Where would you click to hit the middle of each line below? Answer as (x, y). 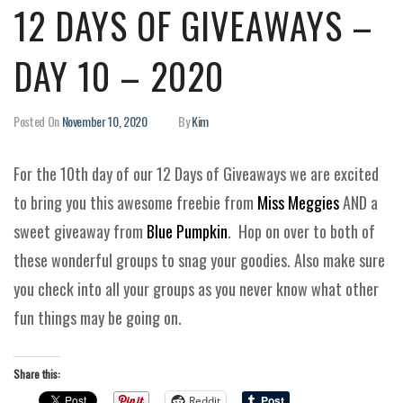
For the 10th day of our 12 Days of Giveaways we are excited (196, 174)
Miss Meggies (298, 202)
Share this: (37, 374)
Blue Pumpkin (187, 231)
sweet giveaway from (80, 231)
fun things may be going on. (99, 318)
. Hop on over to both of (301, 231)
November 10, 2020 (104, 121)
